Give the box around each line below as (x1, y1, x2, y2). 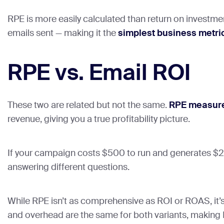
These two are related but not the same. (7, 99, 169, 111)
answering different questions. (7, 161, 129, 173)
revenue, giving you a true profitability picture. (7, 113, 190, 125)
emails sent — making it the (7, 27, 118, 39)
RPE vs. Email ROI (7, 58, 190, 87)
